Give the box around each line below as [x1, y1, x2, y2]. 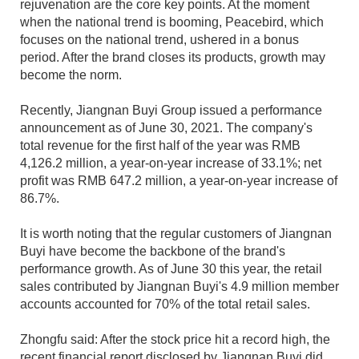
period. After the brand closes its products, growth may [20, 50, 325, 64]
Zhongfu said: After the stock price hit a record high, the [20, 333, 330, 346]
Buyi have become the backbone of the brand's [20, 244, 285, 258]
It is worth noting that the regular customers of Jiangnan [20, 227, 332, 240]
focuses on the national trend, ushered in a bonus [20, 33, 299, 46]
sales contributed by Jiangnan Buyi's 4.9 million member [20, 280, 339, 293]
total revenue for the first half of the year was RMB [20, 139, 301, 152]
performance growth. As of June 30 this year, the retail [20, 262, 322, 276]
